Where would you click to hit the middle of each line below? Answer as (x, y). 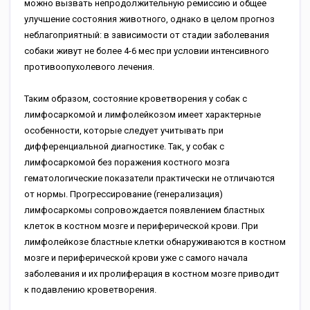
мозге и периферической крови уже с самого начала (136, 258)
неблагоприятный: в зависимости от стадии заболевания (147, 35)
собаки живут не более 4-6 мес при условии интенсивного (147, 51)
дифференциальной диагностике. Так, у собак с (124, 146)
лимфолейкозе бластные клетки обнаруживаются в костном (155, 242)
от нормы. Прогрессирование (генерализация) (124, 194)
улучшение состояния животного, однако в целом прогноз (149, 19)
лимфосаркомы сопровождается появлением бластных (144, 210)
